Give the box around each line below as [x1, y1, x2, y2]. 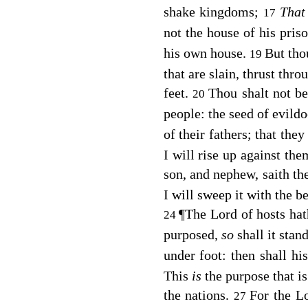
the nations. [163, 287, 234, 302]
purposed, [163, 226, 221, 242]
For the [250, 287, 296, 302]
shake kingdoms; [163, 3, 264, 19]
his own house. [163, 45, 250, 60]
